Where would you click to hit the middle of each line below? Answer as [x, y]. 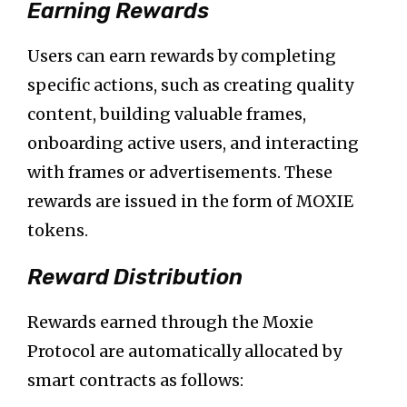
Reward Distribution [135, 278]
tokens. [58, 231]
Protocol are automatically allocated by [184, 352]
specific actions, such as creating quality [190, 85]
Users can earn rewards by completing [182, 56]
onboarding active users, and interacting [193, 144]
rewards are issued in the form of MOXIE [190, 202]
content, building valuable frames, [167, 114]
